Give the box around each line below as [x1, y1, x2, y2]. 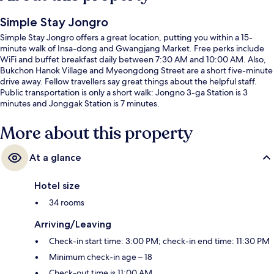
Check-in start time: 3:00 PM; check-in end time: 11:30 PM [49, 235, 270, 247]
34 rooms [49, 197, 84, 209]
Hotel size [34, 180, 80, 192]
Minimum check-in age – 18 [49, 251, 152, 263]
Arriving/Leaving [34, 218, 111, 231]
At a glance [29, 152, 81, 164]
